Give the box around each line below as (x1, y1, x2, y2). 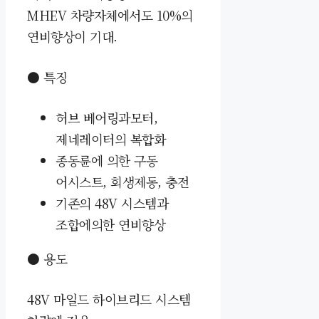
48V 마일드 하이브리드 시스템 (27, 289, 191, 308)
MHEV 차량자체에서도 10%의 (27, 5, 193, 24)
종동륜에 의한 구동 (56, 150, 157, 169)
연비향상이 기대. (27, 26, 117, 46)
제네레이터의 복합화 (56, 129, 165, 148)
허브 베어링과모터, (56, 108, 157, 127)
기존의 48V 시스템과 (56, 193, 168, 212)
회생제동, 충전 (110, 172, 189, 191)
